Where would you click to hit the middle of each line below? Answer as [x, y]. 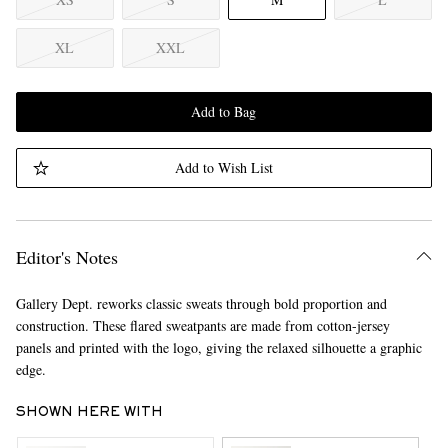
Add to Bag [224, 111]
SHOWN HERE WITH [89, 413]
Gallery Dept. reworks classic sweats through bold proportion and [201, 303]
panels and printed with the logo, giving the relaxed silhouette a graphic [218, 347]
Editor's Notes [66, 257]
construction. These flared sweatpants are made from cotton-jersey [202, 325]
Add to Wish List [223, 167]
